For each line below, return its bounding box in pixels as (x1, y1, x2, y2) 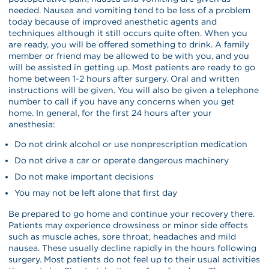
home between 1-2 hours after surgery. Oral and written (8, 73, 240, 83)
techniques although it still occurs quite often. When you (8, 28, 248, 38)
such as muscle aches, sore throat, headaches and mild (8, 231, 237, 241)
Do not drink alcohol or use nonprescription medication (14, 139, 248, 149)
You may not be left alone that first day (14, 187, 178, 198)
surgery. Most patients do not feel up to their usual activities (8, 254, 261, 264)
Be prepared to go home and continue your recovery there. (8, 208, 255, 219)
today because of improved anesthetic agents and (8, 16, 217, 26)
